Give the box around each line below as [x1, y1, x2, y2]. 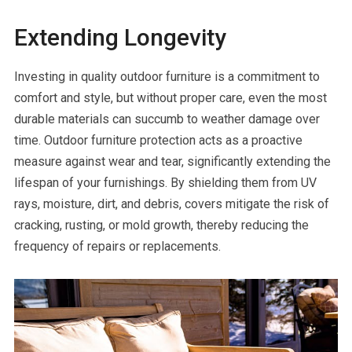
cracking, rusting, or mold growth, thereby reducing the [13, 218, 309, 233]
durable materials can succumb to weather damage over [13, 112, 320, 126]
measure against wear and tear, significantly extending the [13, 154, 331, 169]
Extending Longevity [13, 24, 226, 51]
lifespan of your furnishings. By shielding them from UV [13, 175, 317, 190]
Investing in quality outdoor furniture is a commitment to [13, 69, 320, 84]
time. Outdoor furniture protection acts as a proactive [13, 133, 302, 148]
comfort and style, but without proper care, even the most [13, 90, 327, 105]
